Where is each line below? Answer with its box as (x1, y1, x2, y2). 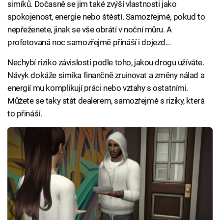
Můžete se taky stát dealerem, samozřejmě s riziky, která (7, 96, 205, 106)
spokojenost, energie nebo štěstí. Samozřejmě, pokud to (7, 12, 205, 22)
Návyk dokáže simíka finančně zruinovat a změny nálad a (7, 70, 205, 80)
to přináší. (7, 109, 42, 118)
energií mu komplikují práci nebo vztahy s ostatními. (7, 83, 189, 93)
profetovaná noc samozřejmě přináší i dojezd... (7, 37, 171, 47)
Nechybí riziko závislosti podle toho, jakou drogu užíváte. (7, 57, 204, 67)
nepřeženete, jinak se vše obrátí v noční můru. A (7, 25, 172, 34)
